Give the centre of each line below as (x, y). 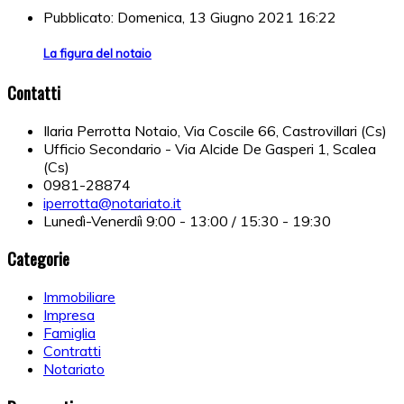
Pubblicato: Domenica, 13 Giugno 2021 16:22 (190, 17)
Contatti (34, 93)
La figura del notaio (97, 53)
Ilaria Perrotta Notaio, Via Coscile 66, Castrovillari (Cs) (215, 130)
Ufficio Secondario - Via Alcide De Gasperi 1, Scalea (210, 148)
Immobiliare (79, 297)
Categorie (38, 259)
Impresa (69, 315)
